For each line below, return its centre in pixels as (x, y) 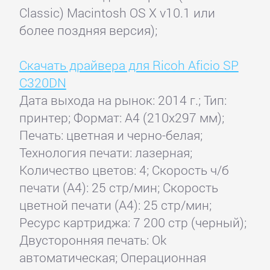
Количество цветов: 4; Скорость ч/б (124, 170)
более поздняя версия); (88, 30)
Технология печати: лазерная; (105, 153)
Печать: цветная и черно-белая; (111, 135)
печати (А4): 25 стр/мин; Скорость (118, 188)
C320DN (42, 83)
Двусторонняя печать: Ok (93, 240)
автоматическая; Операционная (112, 258)
